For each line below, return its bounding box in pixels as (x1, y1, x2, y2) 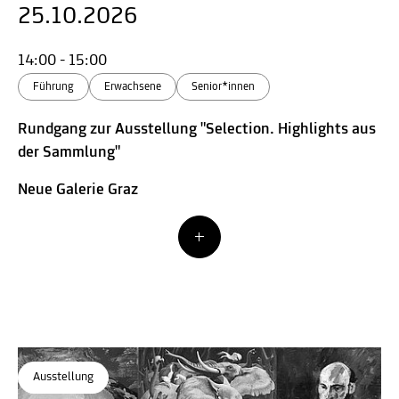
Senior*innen (191, 80, 255, 93)
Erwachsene (104, 80, 161, 93)
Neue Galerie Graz (18, 181, 138, 199)
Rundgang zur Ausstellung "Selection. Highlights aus (18, 120, 376, 138)
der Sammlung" (18, 143, 120, 161)
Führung (33, 80, 74, 93)
